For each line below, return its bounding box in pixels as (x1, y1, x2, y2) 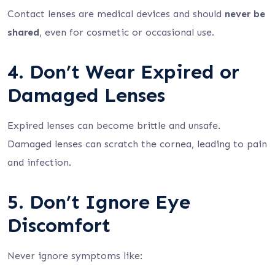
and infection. (7, 157, 71, 168)
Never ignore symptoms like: (7, 250, 142, 261)
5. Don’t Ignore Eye (7, 190, 190, 214)
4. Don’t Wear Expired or (7, 60, 239, 83)
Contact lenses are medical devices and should (7, 8, 225, 20)
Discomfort (7, 214, 110, 237)
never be (225, 8, 265, 20)
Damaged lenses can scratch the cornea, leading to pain (7, 138, 267, 150)
